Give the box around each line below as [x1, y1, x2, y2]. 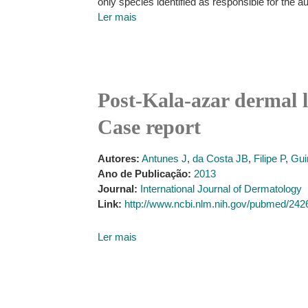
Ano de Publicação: [98, 168, 191, 179]
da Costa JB [192, 153, 248, 164]
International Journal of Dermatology [140, 183, 302, 195]
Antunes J [142, 153, 187, 164]
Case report [98, 115, 201, 138]
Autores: [98, 153, 140, 164]
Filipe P [254, 153, 285, 164]
